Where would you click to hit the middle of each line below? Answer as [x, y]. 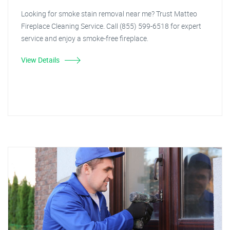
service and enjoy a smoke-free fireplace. [85, 38]
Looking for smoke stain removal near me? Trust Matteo [109, 14]
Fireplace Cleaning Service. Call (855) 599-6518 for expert [111, 26]
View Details [40, 60]
